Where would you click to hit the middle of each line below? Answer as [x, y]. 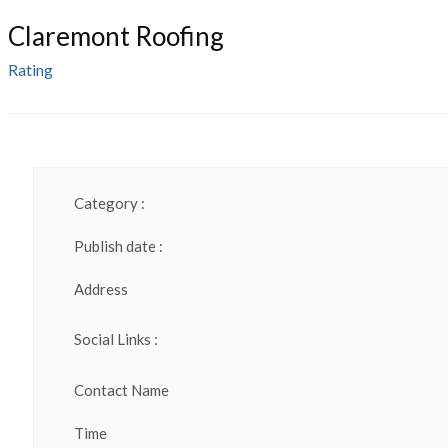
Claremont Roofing [116, 36]
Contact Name [121, 390]
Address [101, 289]
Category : [109, 203]
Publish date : [118, 246]
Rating [30, 70]
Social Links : [116, 339]
